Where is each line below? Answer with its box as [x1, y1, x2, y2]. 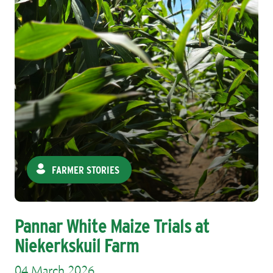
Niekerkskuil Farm [15, 233, 140, 257]
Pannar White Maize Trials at [15, 213, 210, 238]
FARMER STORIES [52, 163, 120, 176]
